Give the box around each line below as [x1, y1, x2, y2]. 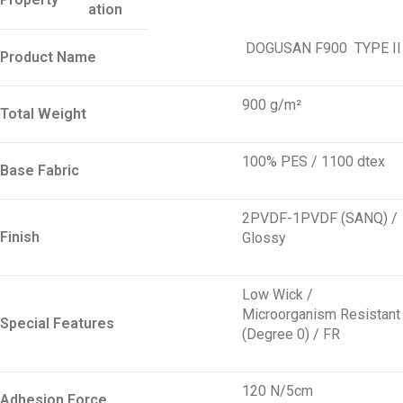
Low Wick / [241, 286, 313, 303]
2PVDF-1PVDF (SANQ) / [241, 210, 398, 227]
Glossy [241, 229, 286, 246]
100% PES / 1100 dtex [241, 153, 385, 170]
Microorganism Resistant [241, 306, 400, 323]
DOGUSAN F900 [241, 40, 351, 57]
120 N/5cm [241, 382, 313, 399]
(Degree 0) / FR [241, 326, 340, 343]
